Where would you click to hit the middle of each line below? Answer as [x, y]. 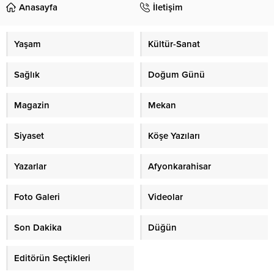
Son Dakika [38, 228]
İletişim [168, 8]
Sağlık [27, 75]
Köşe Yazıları [174, 136]
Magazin [32, 106]
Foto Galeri [37, 197]
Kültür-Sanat [174, 44]
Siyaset [29, 136]
